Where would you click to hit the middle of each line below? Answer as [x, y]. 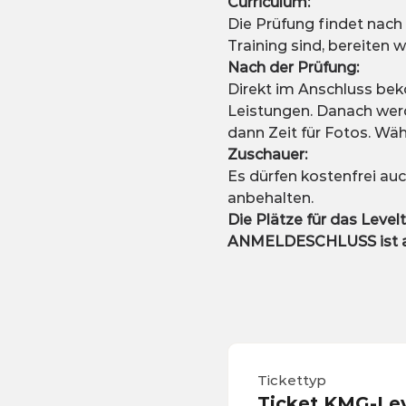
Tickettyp [291, 381]
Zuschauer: [267, 155]
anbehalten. [270, 198]
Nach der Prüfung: [293, 68]
